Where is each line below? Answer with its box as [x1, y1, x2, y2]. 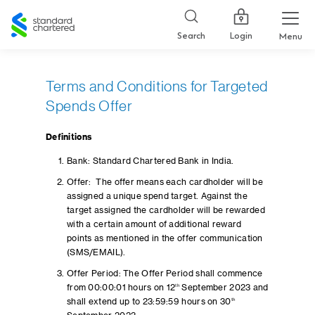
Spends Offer [45, 99, 133, 114]
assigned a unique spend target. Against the [66, 192, 247, 200]
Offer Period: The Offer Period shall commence [66, 269, 263, 278]
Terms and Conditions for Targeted [45, 79, 269, 94]
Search [177, 30, 205, 41]
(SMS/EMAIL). [66, 248, 126, 257]
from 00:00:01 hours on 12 [66, 283, 176, 292]
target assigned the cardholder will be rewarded [66, 206, 266, 214]
